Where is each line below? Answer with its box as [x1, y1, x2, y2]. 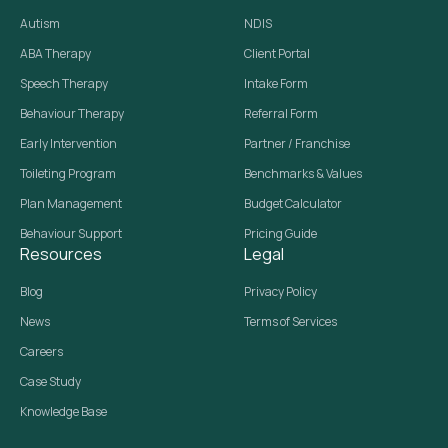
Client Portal [244, 44, 310, 62]
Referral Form [244, 104, 318, 122]
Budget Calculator [244, 194, 342, 212]
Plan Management [20, 194, 122, 212]
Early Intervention [20, 134, 117, 152]
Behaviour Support [20, 224, 122, 242]
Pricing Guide [244, 224, 317, 242]
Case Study [20, 372, 81, 390]
